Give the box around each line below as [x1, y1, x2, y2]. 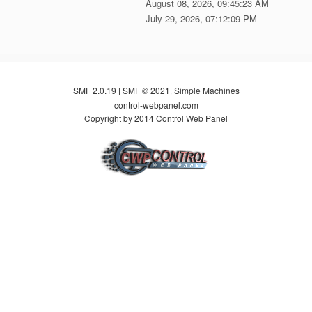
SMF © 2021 [122, 84, 170, 97]
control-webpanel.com [114, 99, 198, 111]
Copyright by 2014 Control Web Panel [84, 112, 228, 125]
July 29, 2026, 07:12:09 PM [145, 11, 257, 25]
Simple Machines [173, 84, 240, 97]
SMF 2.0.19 [72, 84, 116, 97]
